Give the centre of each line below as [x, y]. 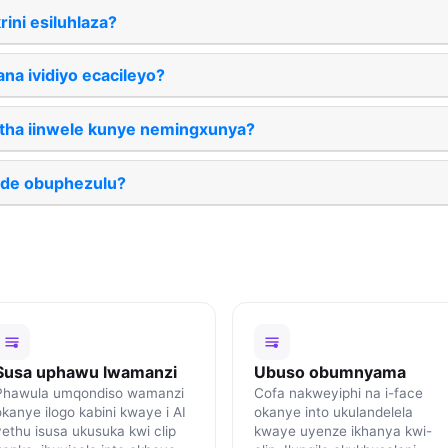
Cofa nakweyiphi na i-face [338, 392]
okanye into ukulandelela [333, 411]
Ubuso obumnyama [329, 371]
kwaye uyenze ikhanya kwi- [342, 430]
